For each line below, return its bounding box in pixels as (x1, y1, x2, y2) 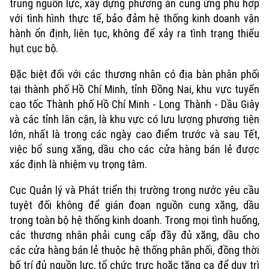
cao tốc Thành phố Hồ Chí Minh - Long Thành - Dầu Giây (10, 98, 259, 110)
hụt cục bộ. (10, 42, 58, 55)
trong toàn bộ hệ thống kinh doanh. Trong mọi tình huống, (10, 214, 259, 226)
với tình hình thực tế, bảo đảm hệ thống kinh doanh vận (10, 12, 259, 25)
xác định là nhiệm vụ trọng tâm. (10, 158, 147, 171)
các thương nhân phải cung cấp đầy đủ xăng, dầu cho (10, 229, 259, 241)
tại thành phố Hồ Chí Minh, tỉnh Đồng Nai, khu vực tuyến (10, 83, 259, 95)
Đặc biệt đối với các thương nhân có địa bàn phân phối (10, 68, 259, 80)
